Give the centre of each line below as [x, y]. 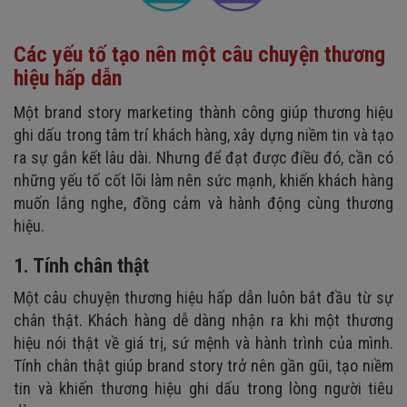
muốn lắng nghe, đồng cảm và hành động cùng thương [203, 203]
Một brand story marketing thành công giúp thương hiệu [203, 113]
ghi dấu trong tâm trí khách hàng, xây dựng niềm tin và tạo [203, 135]
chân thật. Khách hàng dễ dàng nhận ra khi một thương [203, 321]
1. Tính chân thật [81, 266]
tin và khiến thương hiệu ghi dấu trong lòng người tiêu [203, 389]
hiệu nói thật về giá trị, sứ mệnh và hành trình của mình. [203, 343]
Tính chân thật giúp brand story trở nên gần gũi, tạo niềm [203, 366]
